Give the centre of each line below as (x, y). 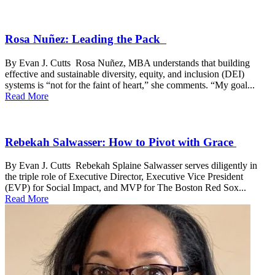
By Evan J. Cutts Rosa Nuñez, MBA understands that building (127, 63)
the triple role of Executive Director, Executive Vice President (124, 177)
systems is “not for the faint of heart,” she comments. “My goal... (130, 85)
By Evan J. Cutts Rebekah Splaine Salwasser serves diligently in (131, 166)
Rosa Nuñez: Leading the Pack (86, 39)
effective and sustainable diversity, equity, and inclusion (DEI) (125, 74)
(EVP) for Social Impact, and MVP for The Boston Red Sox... (126, 188)
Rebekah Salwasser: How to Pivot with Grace (121, 142)
